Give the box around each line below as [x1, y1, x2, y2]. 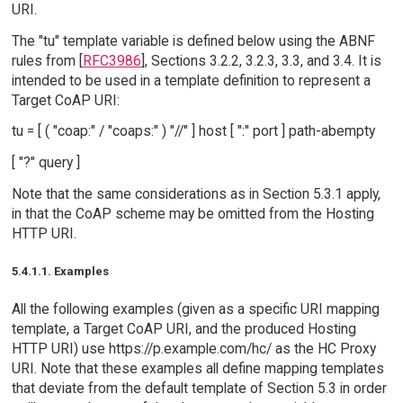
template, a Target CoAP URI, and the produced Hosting [11, 319, 356, 337]
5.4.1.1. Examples [11, 264, 109, 278]
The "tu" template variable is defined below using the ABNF [11, 31, 375, 49]
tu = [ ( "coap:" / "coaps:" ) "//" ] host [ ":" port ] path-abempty [11, 122, 375, 140]
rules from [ [11, 51, 83, 69]
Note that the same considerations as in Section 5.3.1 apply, [11, 185, 381, 203]
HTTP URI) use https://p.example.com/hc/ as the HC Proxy [11, 339, 376, 357]
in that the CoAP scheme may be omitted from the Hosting [11, 205, 374, 223]
